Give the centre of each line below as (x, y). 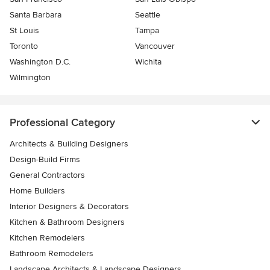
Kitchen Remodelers (47, 238)
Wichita (148, 62)
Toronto (24, 46)
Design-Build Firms (45, 160)
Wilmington (30, 78)
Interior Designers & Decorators (69, 207)
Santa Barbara (36, 15)
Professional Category (62, 123)
